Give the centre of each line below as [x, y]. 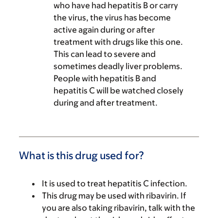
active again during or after [104, 30]
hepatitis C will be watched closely [118, 91]
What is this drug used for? [82, 155]
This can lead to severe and [105, 54]
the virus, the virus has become [112, 18]
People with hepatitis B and [105, 78]
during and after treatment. [106, 103]
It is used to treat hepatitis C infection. [115, 183]
